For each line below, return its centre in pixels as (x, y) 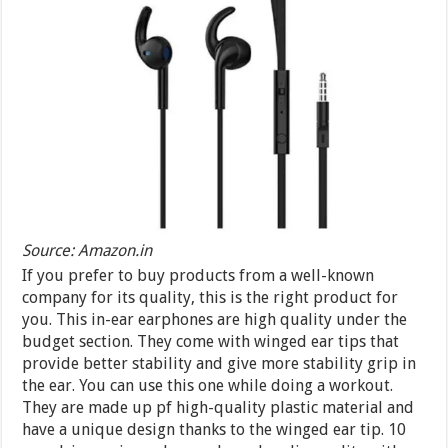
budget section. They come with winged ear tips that (211, 341)
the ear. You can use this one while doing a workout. (208, 385)
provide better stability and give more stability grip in (219, 363)
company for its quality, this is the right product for (210, 297)
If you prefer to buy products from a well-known (198, 275)
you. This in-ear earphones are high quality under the (215, 319)
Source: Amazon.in (87, 250)
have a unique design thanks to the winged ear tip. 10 (214, 429)
